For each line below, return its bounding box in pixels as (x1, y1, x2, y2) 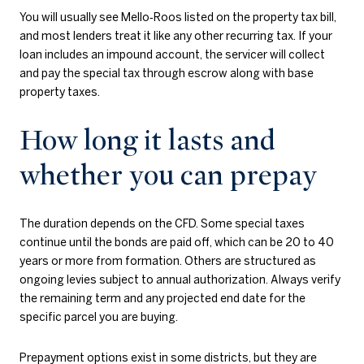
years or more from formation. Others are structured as (19, 254, 316, 268)
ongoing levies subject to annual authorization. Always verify (19, 273, 340, 287)
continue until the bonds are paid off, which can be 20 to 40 (19, 236, 334, 249)
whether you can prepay (19, 158, 317, 193)
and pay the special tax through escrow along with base (19, 67, 314, 80)
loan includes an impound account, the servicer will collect (19, 48, 325, 62)
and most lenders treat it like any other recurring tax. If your (19, 29, 332, 43)
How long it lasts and (19, 123, 275, 158)
